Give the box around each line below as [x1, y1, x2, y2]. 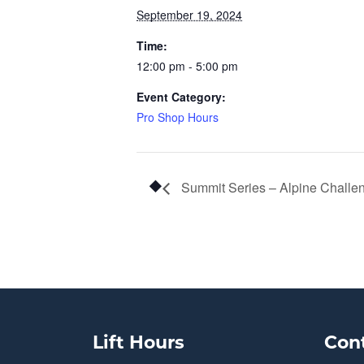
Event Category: [136, 89, 226, 105]
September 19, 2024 [136, 6, 242, 23]
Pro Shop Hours [136, 109, 219, 125]
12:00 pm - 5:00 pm [136, 58, 238, 74]
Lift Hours [93, 335, 184, 354]
